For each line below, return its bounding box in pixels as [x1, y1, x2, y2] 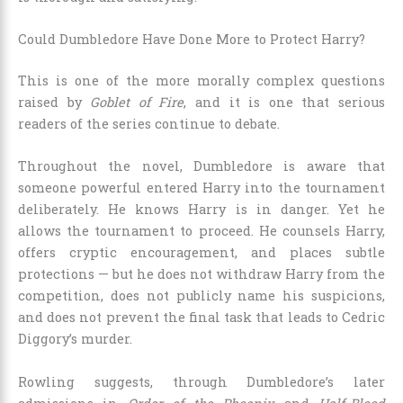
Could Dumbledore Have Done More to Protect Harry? [18, 31, 365, 49]
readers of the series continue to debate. [18, 115, 280, 133]
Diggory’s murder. [18, 330, 132, 348]
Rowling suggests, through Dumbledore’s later [18, 372, 385, 390]
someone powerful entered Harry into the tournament [18, 179, 385, 197]
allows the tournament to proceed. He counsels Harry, [18, 222, 385, 240]
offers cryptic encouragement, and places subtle [18, 244, 385, 262]
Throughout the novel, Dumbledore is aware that [18, 157, 385, 175]
